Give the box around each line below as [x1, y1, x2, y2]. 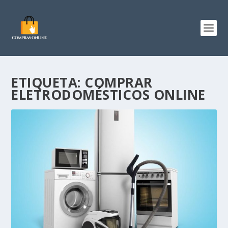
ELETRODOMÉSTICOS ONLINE [11, 85, 206, 104]
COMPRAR [84, 73, 153, 92]
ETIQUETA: [11, 73, 85, 92]
